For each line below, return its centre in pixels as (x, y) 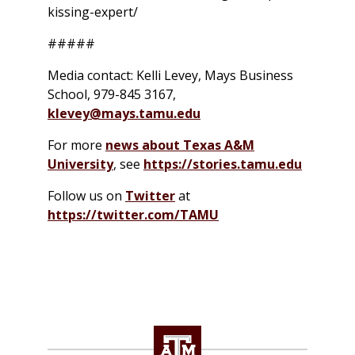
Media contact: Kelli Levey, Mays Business (170, 76)
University (80, 164)
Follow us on (86, 196)
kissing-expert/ (93, 12)
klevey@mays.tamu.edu (124, 114)
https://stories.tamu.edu (223, 164)
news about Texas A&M (180, 145)
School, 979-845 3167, (112, 95)
